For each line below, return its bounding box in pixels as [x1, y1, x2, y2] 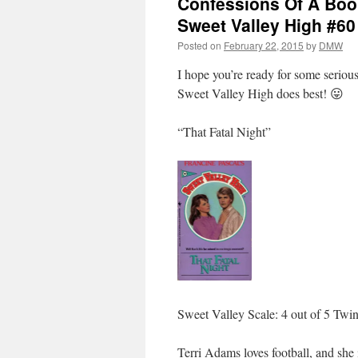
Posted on [177, 38, 221, 52]
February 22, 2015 [224, 38, 304, 52]
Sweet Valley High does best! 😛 [177, 85, 344, 101]
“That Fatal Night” [177, 123, 271, 140]
